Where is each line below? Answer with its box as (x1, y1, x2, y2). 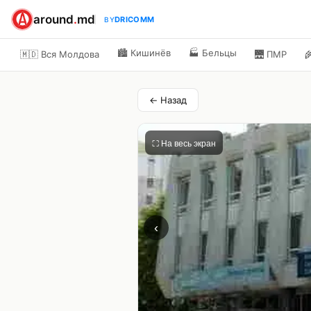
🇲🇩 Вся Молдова (20, 49, 99, 60)
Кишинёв (131, 47, 171, 58)
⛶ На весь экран (152, 139, 216, 149)
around (33, 12, 74, 26)
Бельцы (202, 47, 237, 58)
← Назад (149, 94, 187, 106)
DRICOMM (115, 14, 155, 24)
